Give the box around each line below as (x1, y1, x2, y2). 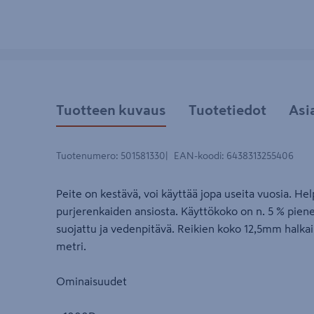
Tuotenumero (56, 151, 116, 161)
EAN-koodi (174, 151, 221, 161)
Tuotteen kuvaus (56, 102, 166, 117)
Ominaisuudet (56, 275, 127, 287)
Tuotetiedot (189, 102, 266, 117)
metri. (56, 240, 86, 252)
